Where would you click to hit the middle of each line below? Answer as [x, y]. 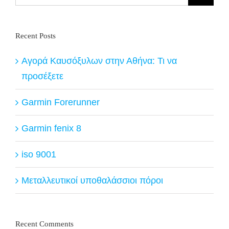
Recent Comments [44, 224]
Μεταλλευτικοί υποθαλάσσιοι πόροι [92, 180]
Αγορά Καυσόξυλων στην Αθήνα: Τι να [99, 61]
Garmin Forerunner [61, 102]
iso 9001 [39, 154]
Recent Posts [36, 36]
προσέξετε [42, 76]
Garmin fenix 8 [51, 128]
